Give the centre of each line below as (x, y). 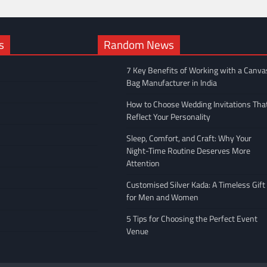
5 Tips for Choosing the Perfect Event (192, 219)
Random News (139, 44)
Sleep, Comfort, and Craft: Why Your (189, 138)
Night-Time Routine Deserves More (188, 151)
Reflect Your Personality (168, 117)
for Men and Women (162, 197)
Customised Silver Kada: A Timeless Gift (196, 185)
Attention (143, 163)
